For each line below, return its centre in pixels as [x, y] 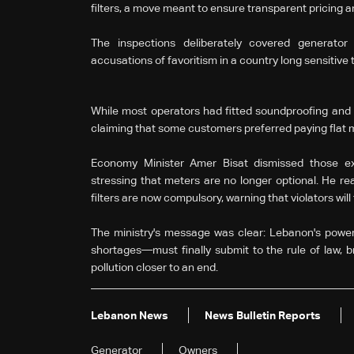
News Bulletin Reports [263, 316]
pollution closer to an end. [154, 267]
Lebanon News [130, 316]
